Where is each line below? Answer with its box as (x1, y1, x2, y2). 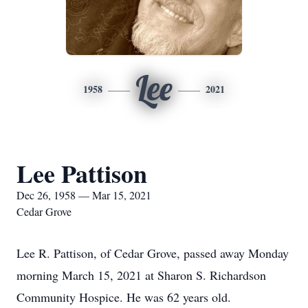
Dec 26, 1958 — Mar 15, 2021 (16, 188, 151, 202)
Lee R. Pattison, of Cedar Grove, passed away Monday (16, 245, 289, 261)
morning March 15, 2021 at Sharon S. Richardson (16, 267, 266, 283)
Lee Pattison (16, 155, 147, 191)
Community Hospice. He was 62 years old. (16, 289, 231, 305)
